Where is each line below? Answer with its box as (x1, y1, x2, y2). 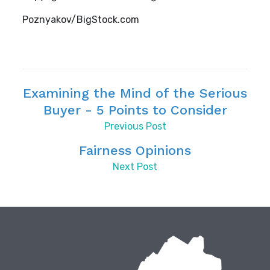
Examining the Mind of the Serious (23, 86, 247, 101)
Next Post (113, 161, 157, 172)
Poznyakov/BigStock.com (22, 14, 140, 25)
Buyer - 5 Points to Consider (43, 102, 227, 118)
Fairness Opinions (79, 143, 191, 158)
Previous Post (104, 121, 166, 132)
